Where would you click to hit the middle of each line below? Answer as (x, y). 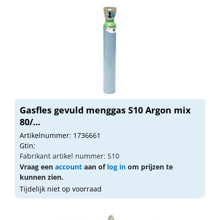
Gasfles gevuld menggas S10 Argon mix (105, 110)
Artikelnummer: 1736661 (60, 135)
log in (116, 167)
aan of (95, 167)
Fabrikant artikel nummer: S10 (69, 156)
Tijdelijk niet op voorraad (61, 189)
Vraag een (37, 167)
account (69, 167)
